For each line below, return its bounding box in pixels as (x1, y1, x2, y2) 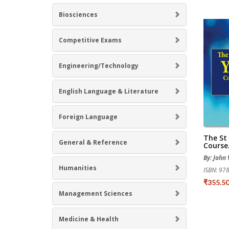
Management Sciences (59, 189, 132, 198)
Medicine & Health (59, 214, 119, 223)
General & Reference (59, 138, 127, 147)
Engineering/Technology (59, 61, 139, 70)
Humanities (59, 163, 97, 172)
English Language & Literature (59, 86, 158, 96)
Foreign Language (59, 112, 118, 121)
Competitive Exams (59, 35, 122, 44)
